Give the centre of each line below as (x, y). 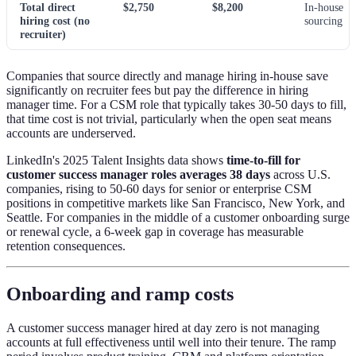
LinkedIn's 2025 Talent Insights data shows (116, 161)
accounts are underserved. (71, 133)
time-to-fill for (263, 161)
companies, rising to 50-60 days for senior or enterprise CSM (159, 189)
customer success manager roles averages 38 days (138, 175)
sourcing (323, 21)
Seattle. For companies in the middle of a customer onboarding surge (178, 218)
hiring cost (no (55, 21)
